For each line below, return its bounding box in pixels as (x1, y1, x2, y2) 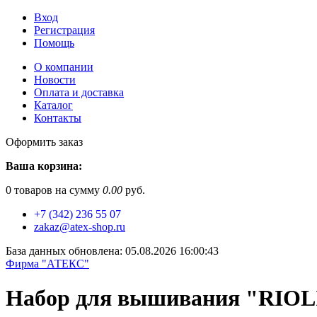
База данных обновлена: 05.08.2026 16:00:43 (6, 245, 219, 257)
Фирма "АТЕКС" (6, 258, 89, 270)
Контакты (34, 112, 81, 124)
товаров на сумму (11, 184, 103, 196)
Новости (34, 74, 76, 86)
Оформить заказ (6, 136, 83, 148)
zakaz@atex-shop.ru (34, 221, 125, 233)
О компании (34, 61, 93, 73)
